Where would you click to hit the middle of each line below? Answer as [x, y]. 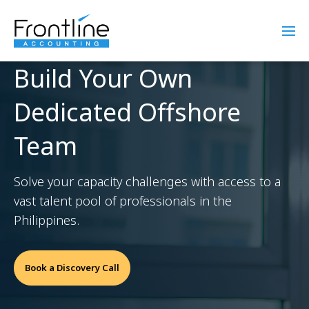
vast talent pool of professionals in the [123, 201]
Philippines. [47, 220]
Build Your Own [103, 79]
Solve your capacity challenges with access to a [147, 182]
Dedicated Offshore [127, 112]
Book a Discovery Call [72, 268]
